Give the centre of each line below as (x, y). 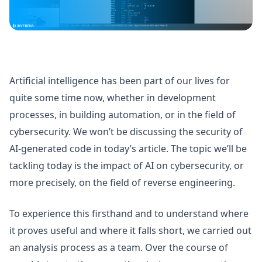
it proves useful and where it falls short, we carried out (130, 230)
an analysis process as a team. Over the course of (119, 247)
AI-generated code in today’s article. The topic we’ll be (128, 149)
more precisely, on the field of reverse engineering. (122, 182)
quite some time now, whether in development (113, 98)
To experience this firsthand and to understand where (129, 213)
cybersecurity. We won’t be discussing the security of (126, 132)
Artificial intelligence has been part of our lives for (120, 81)
